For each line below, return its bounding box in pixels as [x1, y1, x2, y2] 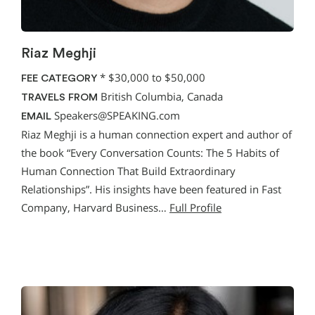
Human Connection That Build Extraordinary [21, 164, 236, 178]
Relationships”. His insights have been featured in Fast [21, 182, 281, 196]
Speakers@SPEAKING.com [54, 108, 180, 122]
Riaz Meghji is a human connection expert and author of [21, 127, 292, 141]
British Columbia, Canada [98, 89, 223, 103]
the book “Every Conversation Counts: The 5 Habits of [21, 146, 279, 160]
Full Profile [169, 200, 221, 214]
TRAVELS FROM [21, 91, 98, 103]
